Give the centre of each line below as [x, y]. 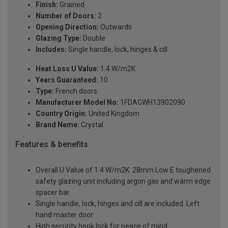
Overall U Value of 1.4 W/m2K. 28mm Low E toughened [123, 170]
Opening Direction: [67, 27]
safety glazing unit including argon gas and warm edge [123, 181]
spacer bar [53, 192]
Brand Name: [58, 125]
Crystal [91, 125]
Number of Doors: [66, 16]
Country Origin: [61, 114]
